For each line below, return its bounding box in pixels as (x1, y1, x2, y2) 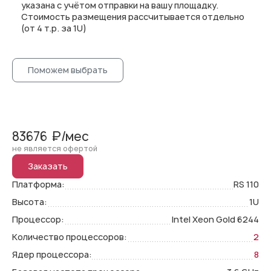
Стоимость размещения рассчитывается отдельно (21, 11, 244, 22)
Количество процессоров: (12, 231, 127, 243)
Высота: (12, 196, 47, 207)
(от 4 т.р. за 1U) (21, 22, 87, 34)
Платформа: (12, 178, 65, 190)
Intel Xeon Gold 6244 (172, 214, 259, 225)
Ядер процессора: (12, 249, 92, 260)
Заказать (28, 160, 68, 172)
